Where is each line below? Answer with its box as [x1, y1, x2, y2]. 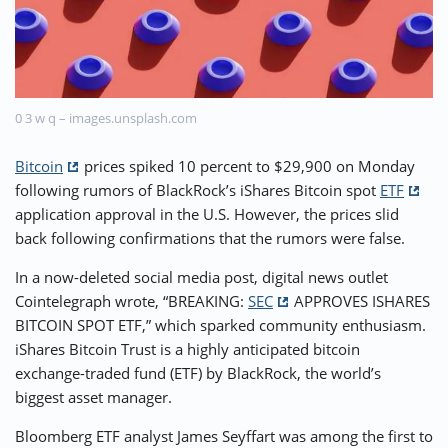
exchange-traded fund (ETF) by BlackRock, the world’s [15, 363, 381, 384]
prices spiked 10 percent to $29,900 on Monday [80, 156, 415, 177]
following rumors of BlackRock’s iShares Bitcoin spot [15, 180, 380, 201]
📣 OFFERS [332, 30, 405, 51]
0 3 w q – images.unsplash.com [15, 109, 197, 128]
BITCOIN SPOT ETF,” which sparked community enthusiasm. [15, 315, 426, 336]
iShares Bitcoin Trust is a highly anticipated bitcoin [15, 339, 360, 360]
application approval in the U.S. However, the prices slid [15, 204, 399, 225]
